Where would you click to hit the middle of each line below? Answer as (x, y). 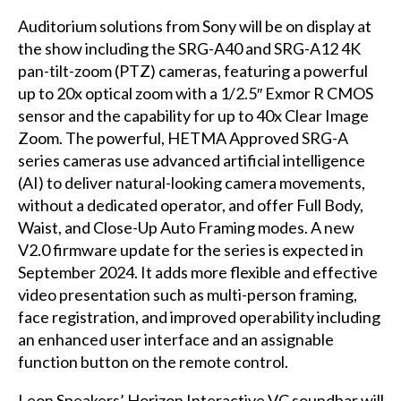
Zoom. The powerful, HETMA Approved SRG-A (183, 137)
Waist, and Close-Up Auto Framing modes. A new (186, 227)
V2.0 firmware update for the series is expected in (190, 249)
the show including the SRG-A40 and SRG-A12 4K (189, 48)
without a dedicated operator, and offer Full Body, (190, 205)
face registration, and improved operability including (199, 316)
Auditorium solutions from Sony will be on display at (194, 26)
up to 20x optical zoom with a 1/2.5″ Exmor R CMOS (195, 93)
